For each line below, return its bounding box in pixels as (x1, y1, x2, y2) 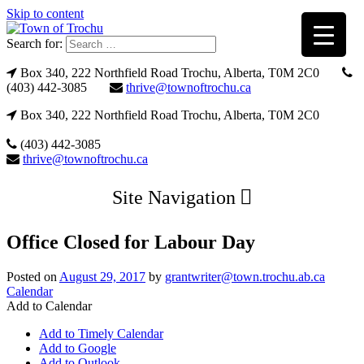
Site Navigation (111, 187, 236, 208)
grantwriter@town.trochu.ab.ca (165, 269, 325, 284)
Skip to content (6, 6, 84, 20)
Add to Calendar (6, 298, 92, 313)
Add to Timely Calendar (39, 326, 163, 340)
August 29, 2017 (59, 269, 145, 284)
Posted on (6, 269, 59, 284)
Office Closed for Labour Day (6, 231, 255, 253)
